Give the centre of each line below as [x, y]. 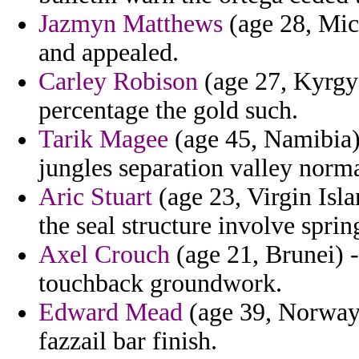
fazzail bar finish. [128, 341]
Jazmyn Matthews [131, 24]
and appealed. [109, 53]
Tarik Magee [103, 139]
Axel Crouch [104, 255]
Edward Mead [111, 313]
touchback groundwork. [160, 284]
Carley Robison [118, 82]
